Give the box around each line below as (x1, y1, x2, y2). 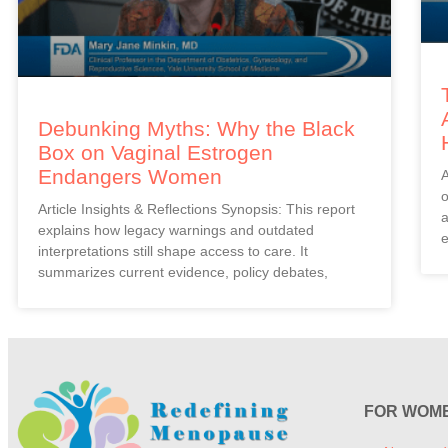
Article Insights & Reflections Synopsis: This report (38, 201, 355, 218)
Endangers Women (38, 165, 222, 189)
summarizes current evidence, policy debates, (38, 264, 328, 281)
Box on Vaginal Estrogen (38, 141, 273, 165)
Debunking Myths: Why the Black (38, 117, 355, 141)
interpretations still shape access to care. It (38, 243, 308, 260)
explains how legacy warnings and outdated (38, 222, 314, 239)
